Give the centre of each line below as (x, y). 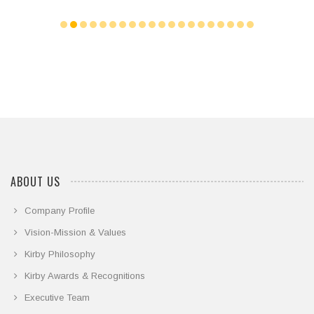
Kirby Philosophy (60, 254)
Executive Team (57, 298)
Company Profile (60, 211)
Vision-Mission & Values (75, 233)
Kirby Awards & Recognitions (85, 276)
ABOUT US (35, 182)
